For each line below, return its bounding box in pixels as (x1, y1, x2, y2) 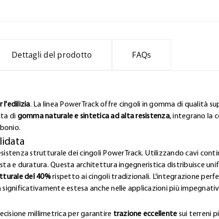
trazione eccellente (113, 210, 177, 218)
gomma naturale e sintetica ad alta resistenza (17, 112, 170, 120)
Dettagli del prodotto (12, 49, 92, 60)
